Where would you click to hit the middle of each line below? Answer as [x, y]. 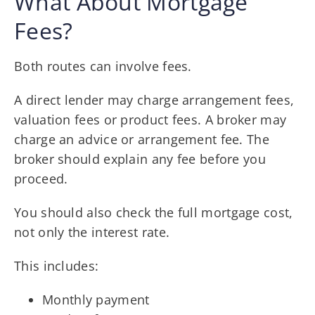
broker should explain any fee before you [140, 159]
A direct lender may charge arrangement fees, [154, 99]
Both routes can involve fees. [103, 66]
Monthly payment [96, 299]
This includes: [57, 265]
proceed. [41, 178]
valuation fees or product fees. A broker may [150, 119]
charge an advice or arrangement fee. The [142, 139]
